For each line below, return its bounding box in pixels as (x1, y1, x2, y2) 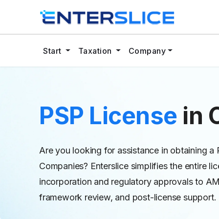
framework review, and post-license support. (39, 192, 217, 202)
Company (128, 45, 166, 56)
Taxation (78, 45, 114, 56)
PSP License (39, 101, 177, 130)
